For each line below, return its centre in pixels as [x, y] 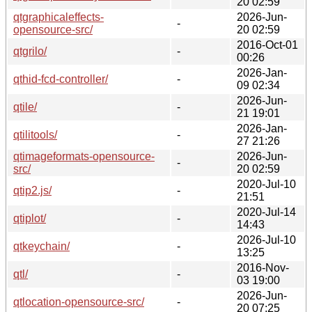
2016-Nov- [263, 267]
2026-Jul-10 [266, 240]
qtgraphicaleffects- [58, 17]
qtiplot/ [30, 218]
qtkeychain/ [41, 246]
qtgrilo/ [30, 51]
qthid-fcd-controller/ [61, 79]
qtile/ [25, 107]
